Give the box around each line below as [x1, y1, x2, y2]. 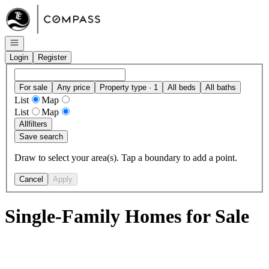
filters [28, 119, 47, 128]
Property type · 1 [100, 82, 158, 92]
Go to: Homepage [4, 4, 72, 14]
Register [38, 53, 67, 62]
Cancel [19, 174, 43, 184]
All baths [205, 82, 236, 92]
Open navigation [9, 37, 65, 46]
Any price [57, 82, 90, 92]
